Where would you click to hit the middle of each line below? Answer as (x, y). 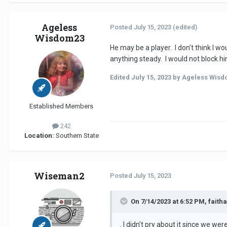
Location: (39, 135)
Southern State (76, 135)
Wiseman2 (59, 176)
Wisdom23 (59, 38)
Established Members (61, 106)
